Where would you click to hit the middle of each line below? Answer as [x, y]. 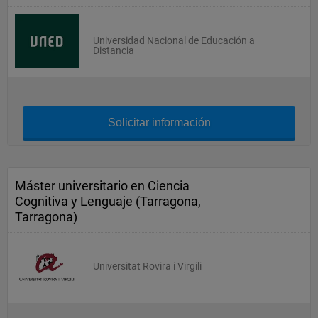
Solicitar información [159, 122]
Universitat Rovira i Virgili [147, 266]
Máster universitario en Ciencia [102, 186]
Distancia [114, 50]
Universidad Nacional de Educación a [174, 40]
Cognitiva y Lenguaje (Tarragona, [108, 201]
